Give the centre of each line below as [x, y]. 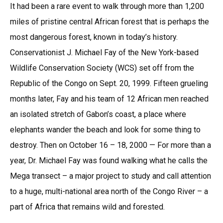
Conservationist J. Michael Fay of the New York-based [104, 52]
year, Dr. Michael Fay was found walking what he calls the [109, 160]
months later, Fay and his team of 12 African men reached [109, 99]
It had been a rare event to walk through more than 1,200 [107, 6]
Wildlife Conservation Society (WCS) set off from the [102, 68]
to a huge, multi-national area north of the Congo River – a [109, 191]
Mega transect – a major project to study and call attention [111, 176]
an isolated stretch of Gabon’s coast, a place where [98, 114]
